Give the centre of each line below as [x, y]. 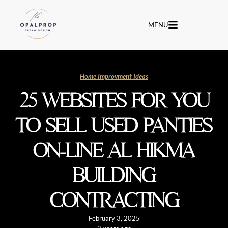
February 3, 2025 [114, 219]
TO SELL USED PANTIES [114, 126]
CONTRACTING [114, 201]
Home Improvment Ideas [114, 77]
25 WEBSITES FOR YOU [114, 101]
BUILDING [114, 176]
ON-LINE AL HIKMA [114, 151]
